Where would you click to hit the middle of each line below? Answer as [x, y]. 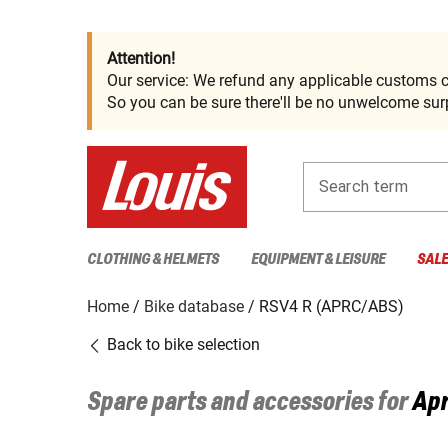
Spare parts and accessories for [249, 402]
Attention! [141, 58]
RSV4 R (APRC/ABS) [331, 306]
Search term [363, 186]
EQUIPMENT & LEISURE [318, 259]
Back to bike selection [181, 344]
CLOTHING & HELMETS [153, 259]
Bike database [194, 306]
